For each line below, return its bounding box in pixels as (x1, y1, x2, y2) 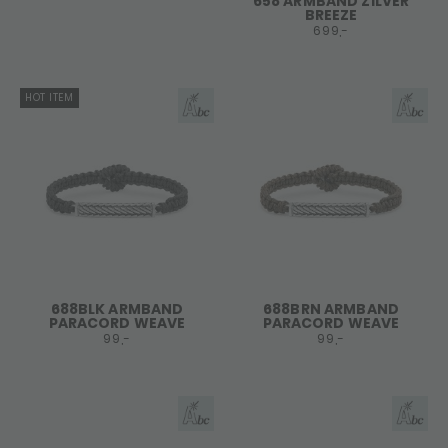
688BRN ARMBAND (263, 299, 399, 319)
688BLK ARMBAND (50, 299, 184, 319)
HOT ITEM (25, 90, 74, 105)
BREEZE (304, 5, 358, 25)
